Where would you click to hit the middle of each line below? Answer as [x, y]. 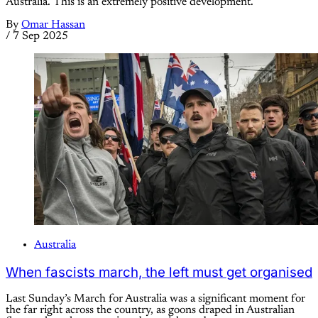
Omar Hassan [53, 24]
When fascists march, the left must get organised [159, 272]
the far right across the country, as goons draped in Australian [150, 311]
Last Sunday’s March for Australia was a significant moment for [155, 299]
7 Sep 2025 [40, 36]
